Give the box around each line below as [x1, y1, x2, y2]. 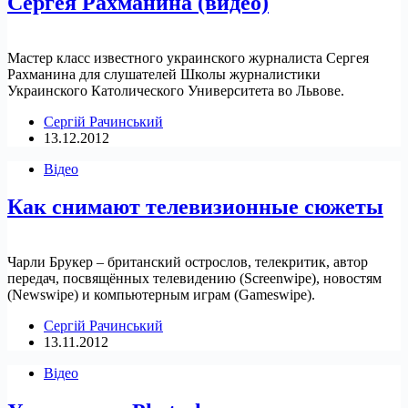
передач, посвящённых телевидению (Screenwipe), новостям [7, 270, 382, 287]
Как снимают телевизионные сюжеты [7, 195, 383, 219]
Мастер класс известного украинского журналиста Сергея [7, 49, 369, 66]
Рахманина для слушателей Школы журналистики [7, 66, 321, 82]
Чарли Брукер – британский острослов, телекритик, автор [7, 254, 368, 270]
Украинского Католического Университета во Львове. [7, 82, 344, 98]
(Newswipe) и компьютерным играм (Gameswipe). [7, 287, 315, 303]
